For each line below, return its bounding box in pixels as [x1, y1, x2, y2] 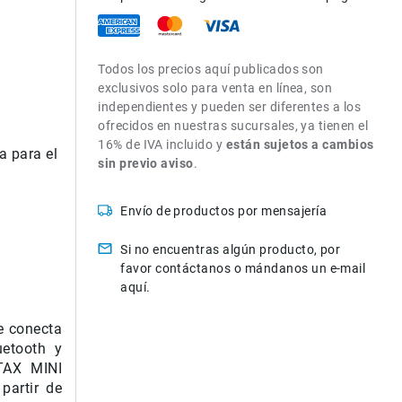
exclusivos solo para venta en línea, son [98, 81, 333, 95]
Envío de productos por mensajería [120, 204, 327, 218]
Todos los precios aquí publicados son [98, 62, 324, 76]
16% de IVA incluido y [98, 137, 226, 152]
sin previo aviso [98, 156, 194, 170]
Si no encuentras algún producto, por [120, 242, 341, 257]
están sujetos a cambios [225, 137, 374, 152]
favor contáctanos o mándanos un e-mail [120, 261, 366, 275]
